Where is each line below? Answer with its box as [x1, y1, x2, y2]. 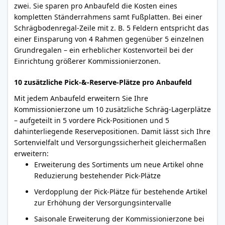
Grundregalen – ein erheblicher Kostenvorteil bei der [14, 45, 193, 55]
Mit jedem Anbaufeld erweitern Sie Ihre [14, 93, 148, 103]
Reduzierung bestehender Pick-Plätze [34, 171, 161, 180]
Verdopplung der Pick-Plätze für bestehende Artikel [34, 187, 207, 196]
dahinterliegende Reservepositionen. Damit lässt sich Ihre [14, 127, 210, 136]
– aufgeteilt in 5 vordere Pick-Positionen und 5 [14, 116, 169, 125]
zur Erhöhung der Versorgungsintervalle [34, 198, 171, 207]
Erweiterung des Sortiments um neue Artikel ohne [34, 160, 203, 169]
